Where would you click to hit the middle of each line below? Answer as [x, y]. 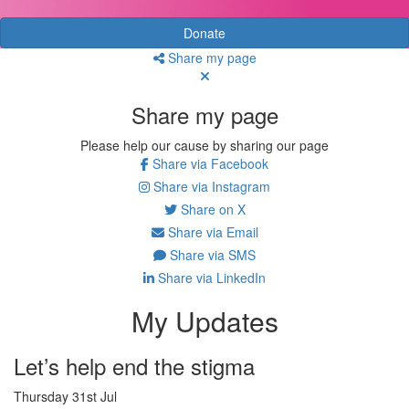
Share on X [211, 209]
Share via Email [211, 231]
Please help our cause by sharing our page [204, 145]
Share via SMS [211, 254]
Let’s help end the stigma [134, 365]
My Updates [204, 320]
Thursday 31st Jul [65, 396]
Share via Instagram [210, 186]
